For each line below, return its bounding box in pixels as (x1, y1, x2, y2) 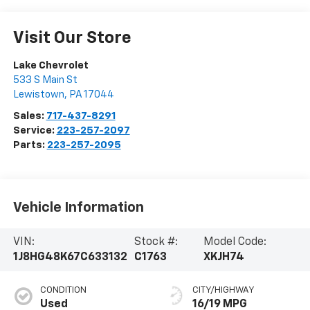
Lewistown (12, 89, 64, 100)
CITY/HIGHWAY (192, 285, 255, 295)
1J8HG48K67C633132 (12, 251, 127, 263)
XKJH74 (203, 251, 245, 263)
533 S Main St (12, 74, 77, 85)
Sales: (12, 110, 46, 121)
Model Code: (203, 236, 267, 248)
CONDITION (39, 285, 86, 295)
